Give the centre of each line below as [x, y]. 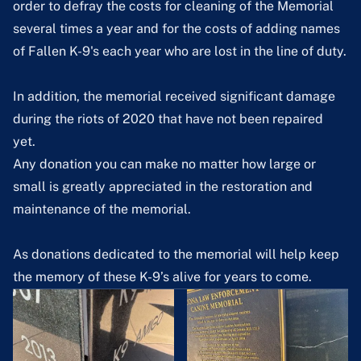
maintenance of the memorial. [102, 210]
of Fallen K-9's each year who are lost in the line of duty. [180, 52]
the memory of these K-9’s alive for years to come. [162, 277]
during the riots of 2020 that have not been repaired [168, 119]
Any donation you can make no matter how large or [164, 164]
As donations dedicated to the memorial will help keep [176, 255]
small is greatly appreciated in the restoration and [163, 187]
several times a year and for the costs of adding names [176, 29]
